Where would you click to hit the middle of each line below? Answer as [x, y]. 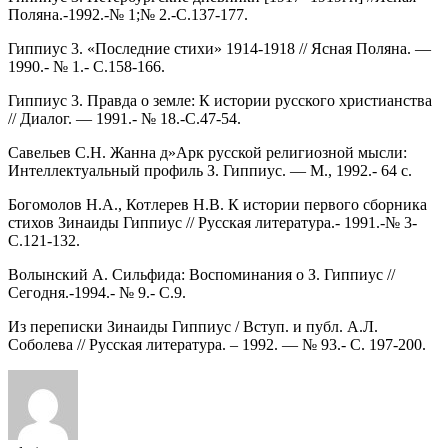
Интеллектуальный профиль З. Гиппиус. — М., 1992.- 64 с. [210, 170]
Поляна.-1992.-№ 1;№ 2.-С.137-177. [128, 14]
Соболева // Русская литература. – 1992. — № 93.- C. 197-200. [217, 344]
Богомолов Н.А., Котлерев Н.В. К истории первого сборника [217, 204]
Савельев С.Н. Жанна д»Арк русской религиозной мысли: [207, 152]
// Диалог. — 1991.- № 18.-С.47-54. [124, 118]
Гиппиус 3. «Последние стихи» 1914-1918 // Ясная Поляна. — [219, 48]
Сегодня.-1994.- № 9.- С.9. [97, 292]
